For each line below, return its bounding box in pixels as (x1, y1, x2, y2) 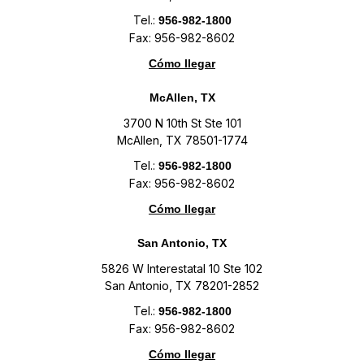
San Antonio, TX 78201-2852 (105, 279, 259, 293)
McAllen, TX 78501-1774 (116, 133, 248, 148)
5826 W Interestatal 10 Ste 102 (102, 262, 262, 276)
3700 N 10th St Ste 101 (123, 116, 241, 131)
